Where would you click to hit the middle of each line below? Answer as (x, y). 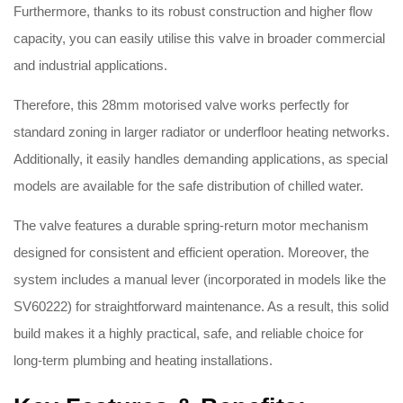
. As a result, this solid (325, 307)
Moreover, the (328, 253)
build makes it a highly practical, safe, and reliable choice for (188, 334)
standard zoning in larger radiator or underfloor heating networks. (201, 132)
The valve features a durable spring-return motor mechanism (191, 226)
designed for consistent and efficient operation (147, 253)
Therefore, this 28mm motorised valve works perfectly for (181, 105)
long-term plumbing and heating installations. (143, 361)
